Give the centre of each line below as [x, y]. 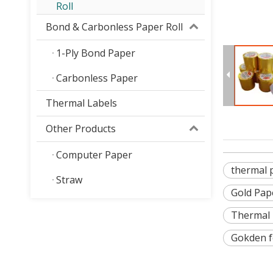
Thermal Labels [81, 103]
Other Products [81, 128]
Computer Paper [94, 154]
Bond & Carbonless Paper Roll [114, 27]
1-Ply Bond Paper [96, 53]
